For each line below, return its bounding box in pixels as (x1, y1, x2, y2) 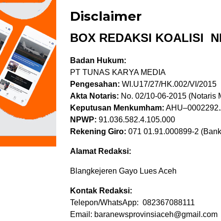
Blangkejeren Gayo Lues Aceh (70, 166, 177, 175)
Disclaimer (70, 8, 142, 24)
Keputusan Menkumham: (70, 103, 164, 112)
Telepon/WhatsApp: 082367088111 (70, 198, 195, 207)
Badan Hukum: (70, 56, 126, 65)
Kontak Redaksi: (70, 186, 132, 195)
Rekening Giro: (70, 127, 126, 136)
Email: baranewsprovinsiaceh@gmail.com (70, 210, 218, 219)
